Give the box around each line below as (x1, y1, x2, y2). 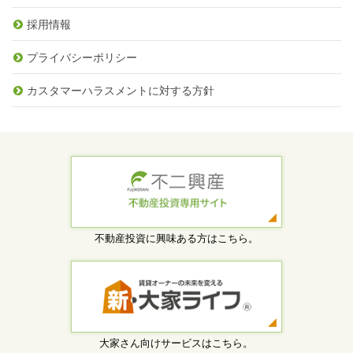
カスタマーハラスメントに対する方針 (27, 84, 214, 97)
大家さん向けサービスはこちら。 (99, 336, 254, 349)
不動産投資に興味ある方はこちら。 (94, 232, 258, 244)
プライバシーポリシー (27, 50, 137, 64)
